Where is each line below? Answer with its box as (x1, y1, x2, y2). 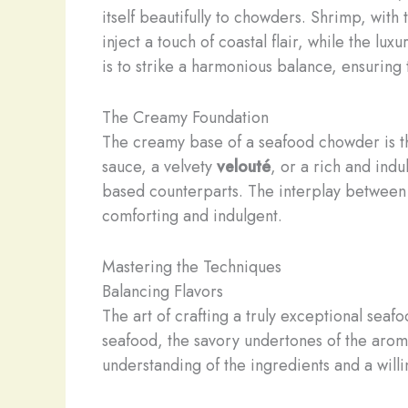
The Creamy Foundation (102, 105, 269, 129)
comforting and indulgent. (102, 203, 282, 228)
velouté (217, 154, 270, 178)
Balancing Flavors (102, 279, 223, 303)
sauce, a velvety (102, 154, 217, 178)
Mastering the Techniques (102, 254, 281, 279)
